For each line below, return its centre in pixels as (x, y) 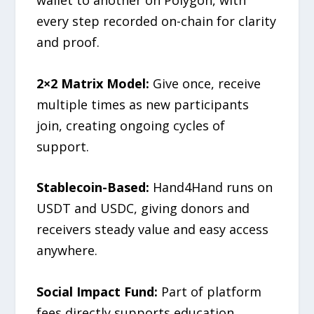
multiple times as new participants (143, 104)
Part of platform (210, 292)
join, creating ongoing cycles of (131, 125)
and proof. (68, 42)
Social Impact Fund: (97, 292)
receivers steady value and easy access (153, 230)
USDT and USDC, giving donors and (143, 209)
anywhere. (67, 251)
